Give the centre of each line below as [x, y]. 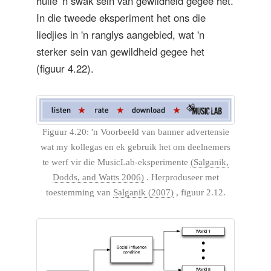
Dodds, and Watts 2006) [98, 177]
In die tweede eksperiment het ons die [121, 17]
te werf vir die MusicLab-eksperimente [116, 162]
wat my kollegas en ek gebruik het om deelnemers [135, 147]
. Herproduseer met [181, 177]
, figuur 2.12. [199, 192]
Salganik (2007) [143, 192]
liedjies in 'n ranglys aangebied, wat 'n [120, 34]
